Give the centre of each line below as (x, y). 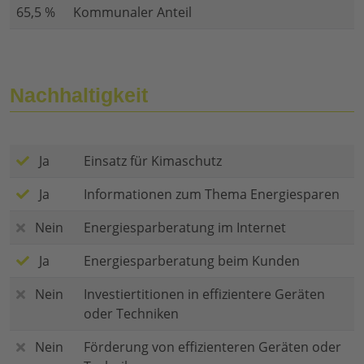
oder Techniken (131, 314)
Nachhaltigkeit (79, 95)
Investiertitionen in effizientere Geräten (204, 295)
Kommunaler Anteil (132, 13)
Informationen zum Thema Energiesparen (212, 195)
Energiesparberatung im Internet (185, 228)
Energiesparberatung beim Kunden (192, 261)
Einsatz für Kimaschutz (153, 161)
